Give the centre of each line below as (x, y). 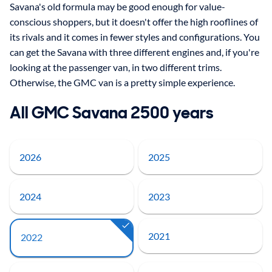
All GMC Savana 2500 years (112, 112)
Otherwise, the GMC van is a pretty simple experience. (122, 83)
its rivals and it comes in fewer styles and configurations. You (135, 37)
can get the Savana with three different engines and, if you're (134, 52)
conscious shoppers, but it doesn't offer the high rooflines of (134, 22)
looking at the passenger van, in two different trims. (116, 67)
